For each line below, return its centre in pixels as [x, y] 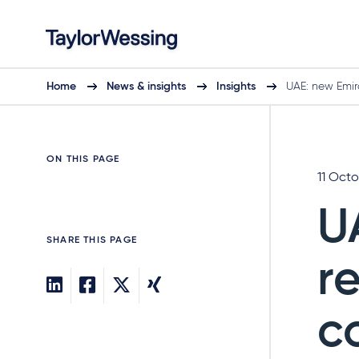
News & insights [146, 87]
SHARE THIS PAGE [92, 240]
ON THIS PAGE [83, 159]
